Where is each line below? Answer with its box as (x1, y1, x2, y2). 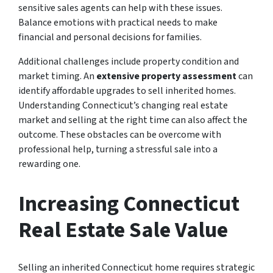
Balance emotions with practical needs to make (18, 15, 218, 29)
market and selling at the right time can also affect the (18, 113, 247, 127)
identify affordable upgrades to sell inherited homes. (18, 83, 236, 97)
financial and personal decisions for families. (18, 30, 202, 44)
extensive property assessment (94, 69, 236, 83)
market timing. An (18, 69, 94, 83)
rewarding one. (18, 157, 80, 171)
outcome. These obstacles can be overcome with (18, 127, 221, 141)
